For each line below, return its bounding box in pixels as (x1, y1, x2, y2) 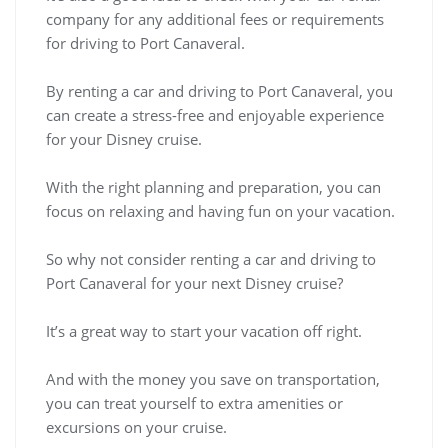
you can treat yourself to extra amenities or (46, 393, 343, 414)
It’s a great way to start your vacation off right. (46, 321, 362, 342)
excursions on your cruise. (46, 417, 227, 438)
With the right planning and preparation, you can (46, 177, 381, 198)
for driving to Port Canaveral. (46, 33, 245, 54)
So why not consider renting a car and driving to (46, 249, 376, 270)
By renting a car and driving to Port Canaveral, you (46, 81, 393, 102)
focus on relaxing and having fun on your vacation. (46, 201, 395, 222)
